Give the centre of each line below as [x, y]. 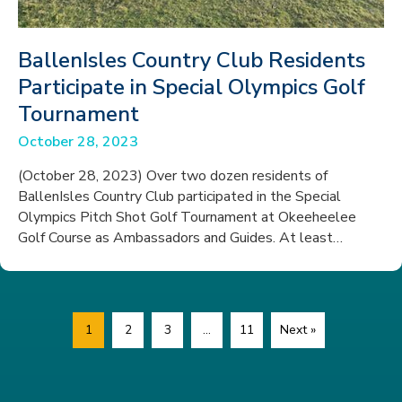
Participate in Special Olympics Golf [192, 87]
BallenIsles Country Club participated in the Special [179, 197]
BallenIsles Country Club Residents [192, 60]
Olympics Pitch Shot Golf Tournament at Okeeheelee [187, 217]
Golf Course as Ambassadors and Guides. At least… [180, 238]
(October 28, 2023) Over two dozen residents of [173, 176]
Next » [298, 329]
